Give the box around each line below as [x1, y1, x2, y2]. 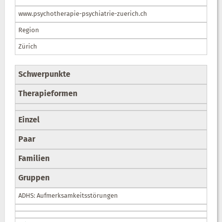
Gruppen [18, 172, 50, 184]
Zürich [18, 42, 37, 52]
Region [18, 25, 39, 35]
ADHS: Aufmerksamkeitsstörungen [18, 191, 118, 201]
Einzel [18, 114, 40, 126]
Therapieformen [18, 88, 77, 100]
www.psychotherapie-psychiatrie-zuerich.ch [18, 9, 147, 19]
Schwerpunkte [18, 68, 70, 81]
